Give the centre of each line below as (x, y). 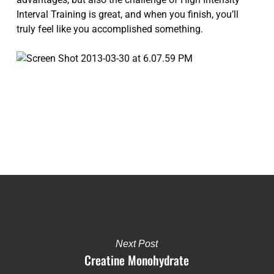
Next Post (137, 244)
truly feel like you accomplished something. (109, 29)
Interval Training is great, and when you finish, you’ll (127, 14)
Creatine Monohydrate (137, 260)
